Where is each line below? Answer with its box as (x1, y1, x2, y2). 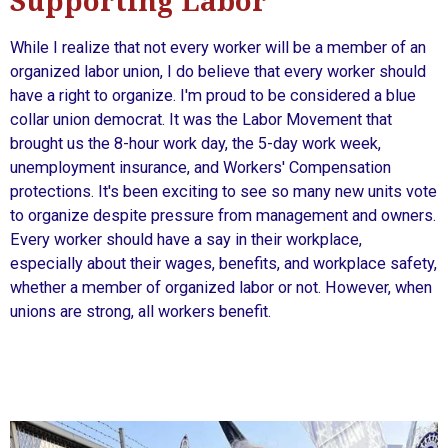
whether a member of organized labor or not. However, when (10, 277, 432, 297)
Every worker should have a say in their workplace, (10, 229, 362, 249)
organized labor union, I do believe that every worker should (10, 61, 426, 81)
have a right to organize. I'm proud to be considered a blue (10, 85, 416, 105)
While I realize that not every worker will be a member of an (10, 37, 426, 57)
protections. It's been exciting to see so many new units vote (10, 181, 437, 201)
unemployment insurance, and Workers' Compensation (10, 157, 391, 177)
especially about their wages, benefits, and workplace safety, (10, 253, 437, 273)
